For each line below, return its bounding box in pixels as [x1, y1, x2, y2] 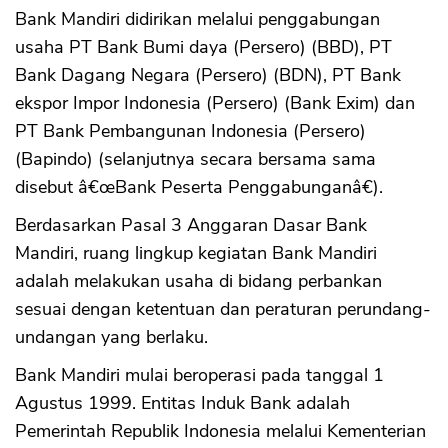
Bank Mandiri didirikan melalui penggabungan [15, 7, 380, 32]
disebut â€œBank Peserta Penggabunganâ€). [15, 175, 383, 200]
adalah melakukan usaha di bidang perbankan [15, 269, 382, 294]
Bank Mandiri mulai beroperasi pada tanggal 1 [15, 363, 384, 388]
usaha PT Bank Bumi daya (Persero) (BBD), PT [15, 35, 392, 60]
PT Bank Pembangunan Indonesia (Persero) [15, 119, 366, 144]
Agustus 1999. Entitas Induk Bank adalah [15, 391, 350, 416]
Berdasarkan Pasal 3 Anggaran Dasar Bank [15, 213, 367, 238]
